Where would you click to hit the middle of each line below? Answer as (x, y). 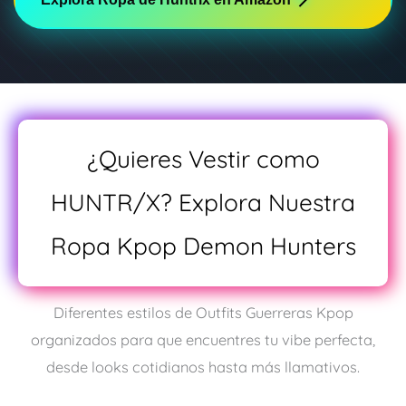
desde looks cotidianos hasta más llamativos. (203, 367)
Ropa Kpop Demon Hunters (203, 246)
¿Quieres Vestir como (203, 159)
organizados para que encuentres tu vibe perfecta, (203, 340)
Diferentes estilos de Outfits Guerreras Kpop (203, 313)
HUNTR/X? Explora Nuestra (203, 202)
